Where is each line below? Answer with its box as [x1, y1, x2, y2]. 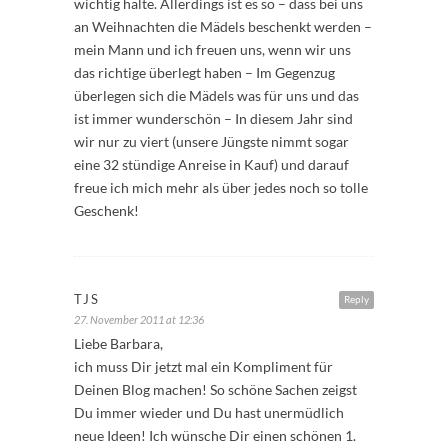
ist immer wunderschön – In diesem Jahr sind [74, 109, 353, 127]
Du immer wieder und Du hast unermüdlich [74, 403, 344, 421]
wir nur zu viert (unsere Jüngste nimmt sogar [74, 132, 349, 150]
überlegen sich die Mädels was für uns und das [74, 86, 359, 104]
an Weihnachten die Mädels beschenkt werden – [74, 17, 372, 35]
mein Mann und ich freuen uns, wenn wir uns [74, 40, 351, 58]
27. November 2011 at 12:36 [74, 312, 204, 326]
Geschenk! [74, 201, 139, 219]
